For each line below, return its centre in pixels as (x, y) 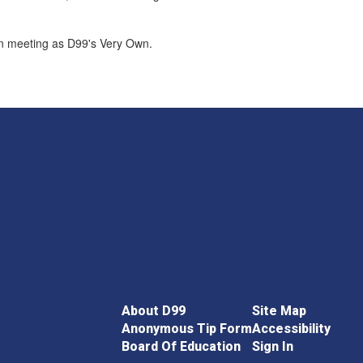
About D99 (153, 310)
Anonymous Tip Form (186, 328)
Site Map (279, 310)
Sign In (272, 346)
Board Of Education (181, 346)
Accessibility (291, 328)
